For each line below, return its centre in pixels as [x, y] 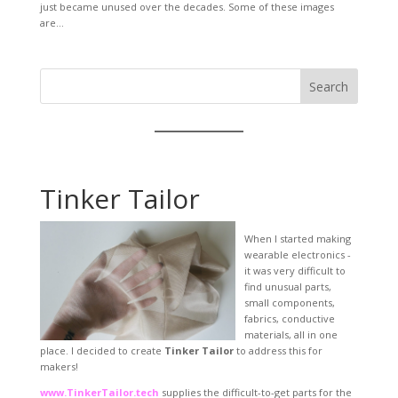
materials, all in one [291, 334]
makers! [59, 366]
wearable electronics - [297, 254]
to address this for [278, 350]
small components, [289, 302]
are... [52, 22]
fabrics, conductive [289, 318]
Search [329, 86]
